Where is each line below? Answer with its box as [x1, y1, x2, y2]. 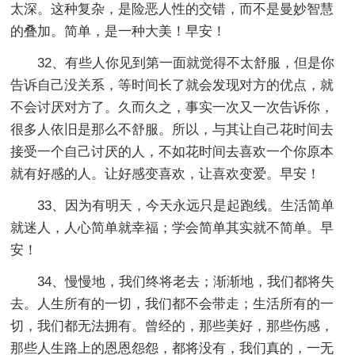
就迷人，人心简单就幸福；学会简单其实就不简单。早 [10, 219, 334, 235]
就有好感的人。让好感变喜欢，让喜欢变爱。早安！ [10, 166, 321, 181]
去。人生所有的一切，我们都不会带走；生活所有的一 [10, 296, 334, 311]
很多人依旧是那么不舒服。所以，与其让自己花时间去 [10, 121, 334, 137]
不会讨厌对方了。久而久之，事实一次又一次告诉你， [10, 99, 334, 115]
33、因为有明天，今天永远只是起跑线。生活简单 [37, 197, 335, 213]
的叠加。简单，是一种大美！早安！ [10, 23, 227, 39]
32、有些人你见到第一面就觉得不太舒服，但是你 [37, 55, 335, 71]
